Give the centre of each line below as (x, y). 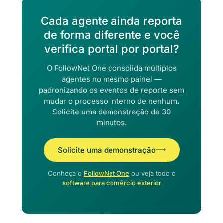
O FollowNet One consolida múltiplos (111, 68)
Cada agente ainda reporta (111, 21)
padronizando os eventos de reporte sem (111, 90)
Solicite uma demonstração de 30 (111, 111)
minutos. (111, 122)
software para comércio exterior (111, 182)
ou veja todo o (152, 173)
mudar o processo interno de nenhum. (111, 101)
